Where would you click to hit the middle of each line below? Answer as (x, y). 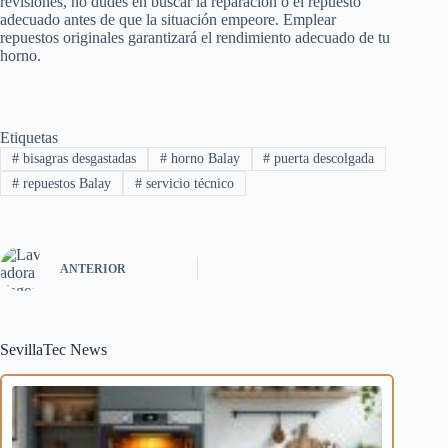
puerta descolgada (322, 159)
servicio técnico (187, 183)
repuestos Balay (64, 183)
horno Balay (203, 159)
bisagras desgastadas (77, 159)
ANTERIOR (93, 269)
